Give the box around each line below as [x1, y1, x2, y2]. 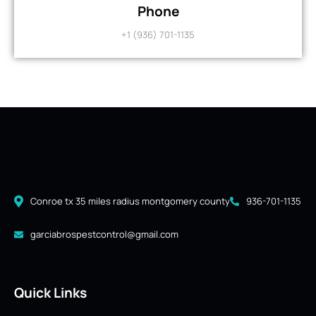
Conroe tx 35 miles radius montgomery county [30, 195, 230, 208]
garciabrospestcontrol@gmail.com [30, 228, 178, 241]
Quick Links [14, 284, 87, 303]
